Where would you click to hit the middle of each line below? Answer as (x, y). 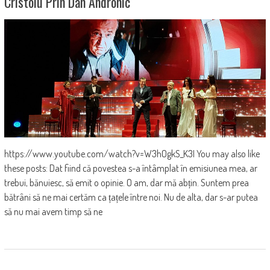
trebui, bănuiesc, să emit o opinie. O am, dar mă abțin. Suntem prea (126, 182)
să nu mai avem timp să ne (53, 211)
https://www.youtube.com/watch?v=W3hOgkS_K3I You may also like (132, 153)
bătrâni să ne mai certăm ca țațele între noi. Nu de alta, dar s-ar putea (131, 197)
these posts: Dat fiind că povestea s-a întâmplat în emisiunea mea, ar (130, 168)
